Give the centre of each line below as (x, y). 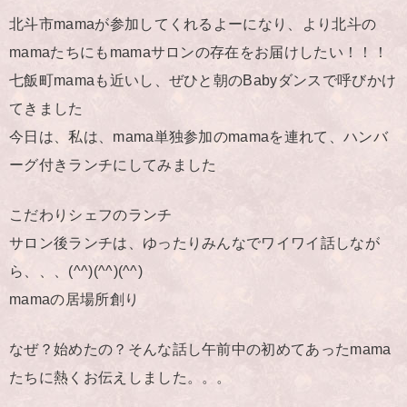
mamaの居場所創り (74, 299)
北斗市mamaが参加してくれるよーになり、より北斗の (193, 24)
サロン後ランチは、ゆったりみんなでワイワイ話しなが (194, 243)
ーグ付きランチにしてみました (113, 164)
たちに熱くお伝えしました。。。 (120, 377)
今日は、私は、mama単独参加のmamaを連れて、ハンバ (199, 136)
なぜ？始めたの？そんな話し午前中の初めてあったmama (200, 349)
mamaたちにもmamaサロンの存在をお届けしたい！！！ (199, 52)
